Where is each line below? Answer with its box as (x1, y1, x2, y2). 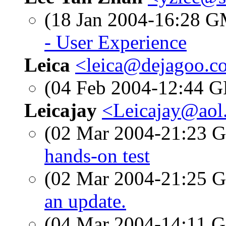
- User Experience (44, 31, 187, 53)
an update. (44, 190, 126, 212)
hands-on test (44, 145, 150, 166)
